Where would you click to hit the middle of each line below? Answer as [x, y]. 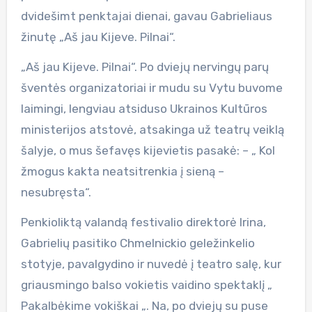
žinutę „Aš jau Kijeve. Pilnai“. [98, 37]
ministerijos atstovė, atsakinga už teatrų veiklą [152, 129]
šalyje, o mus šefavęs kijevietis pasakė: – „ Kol [148, 150]
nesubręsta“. [56, 192]
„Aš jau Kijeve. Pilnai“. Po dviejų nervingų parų [145, 67]
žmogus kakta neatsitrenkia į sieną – [122, 171]
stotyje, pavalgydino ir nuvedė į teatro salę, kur [151, 264]
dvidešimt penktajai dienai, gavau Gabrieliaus [146, 16]
